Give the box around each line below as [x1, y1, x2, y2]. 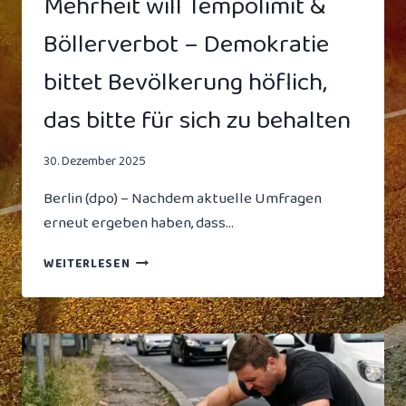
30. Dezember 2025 [43, 151, 146, 172]
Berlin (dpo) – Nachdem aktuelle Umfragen [43, 187, 322, 212]
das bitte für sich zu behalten [43, 100, 351, 141]
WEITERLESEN [43, 254, 130, 275]
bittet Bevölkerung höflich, [43, 62, 326, 103]
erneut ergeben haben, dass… [43, 211, 234, 237]
